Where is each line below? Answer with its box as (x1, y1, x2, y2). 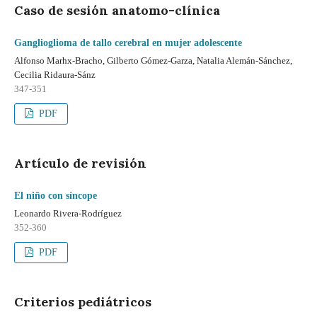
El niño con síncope (14, 190, 97, 201)
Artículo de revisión (14, 155, 146, 171)
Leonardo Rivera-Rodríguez (14, 208, 122, 219)
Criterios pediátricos (14, 294, 151, 310)
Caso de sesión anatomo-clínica (14, 2, 220, 18)
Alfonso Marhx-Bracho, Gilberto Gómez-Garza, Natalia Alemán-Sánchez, (14, 55, 292, 66)
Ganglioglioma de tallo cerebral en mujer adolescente (14, 38, 242, 48)
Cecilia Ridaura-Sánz (14, 69, 96, 80)
